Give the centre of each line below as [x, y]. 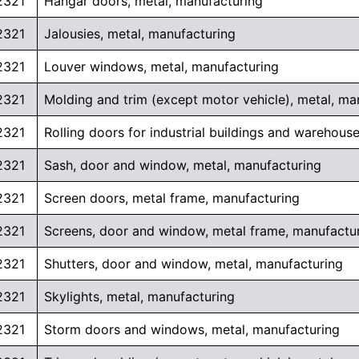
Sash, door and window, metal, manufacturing [183, 165]
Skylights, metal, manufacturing [139, 297]
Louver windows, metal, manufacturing [161, 67]
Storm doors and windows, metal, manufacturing [192, 330]
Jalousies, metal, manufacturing [140, 34]
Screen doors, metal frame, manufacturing [172, 198]
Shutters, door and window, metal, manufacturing [194, 264]
